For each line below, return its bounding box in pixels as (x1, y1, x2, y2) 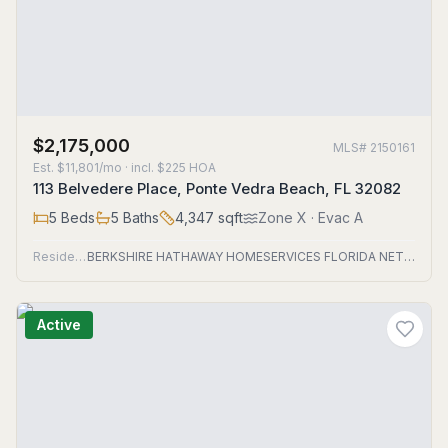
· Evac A (307, 209, 363, 226)
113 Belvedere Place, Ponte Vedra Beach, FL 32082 (33, 179, 401, 198)
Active (37, 316, 81, 333)
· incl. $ (122, 160, 165, 175)
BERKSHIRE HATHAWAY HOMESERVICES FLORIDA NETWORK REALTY (403, 249, 415, 264)
